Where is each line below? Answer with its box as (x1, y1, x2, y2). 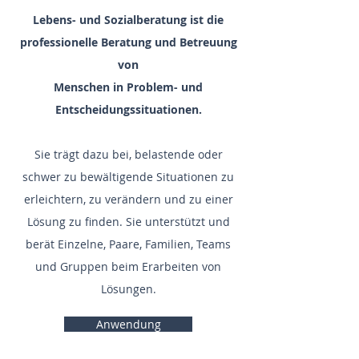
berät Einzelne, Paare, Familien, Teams (26, 236, 231, 252)
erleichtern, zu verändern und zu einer (23, 192, 233, 207)
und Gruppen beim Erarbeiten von (35, 259, 221, 274)
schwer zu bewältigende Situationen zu (22, 169, 234, 184)
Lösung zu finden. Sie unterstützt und (26, 214, 230, 229)
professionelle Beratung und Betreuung (19, 34, 237, 50)
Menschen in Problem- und (54, 79, 203, 95)
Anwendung (95, 317, 161, 332)
